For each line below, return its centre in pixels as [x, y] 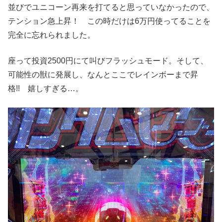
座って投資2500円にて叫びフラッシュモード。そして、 [108, 60]
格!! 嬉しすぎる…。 [46, 88]
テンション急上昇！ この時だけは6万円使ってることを [109, 21]
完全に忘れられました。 [52, 35]
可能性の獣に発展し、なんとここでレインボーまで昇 [103, 74]
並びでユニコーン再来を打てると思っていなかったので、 [111, 7]
